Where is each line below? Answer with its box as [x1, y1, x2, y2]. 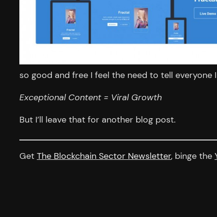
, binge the [171, 150, 215, 162]
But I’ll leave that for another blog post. [19, 113, 176, 125]
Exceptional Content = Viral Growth [19, 91, 162, 103]
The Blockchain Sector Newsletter [37, 150, 171, 162]
